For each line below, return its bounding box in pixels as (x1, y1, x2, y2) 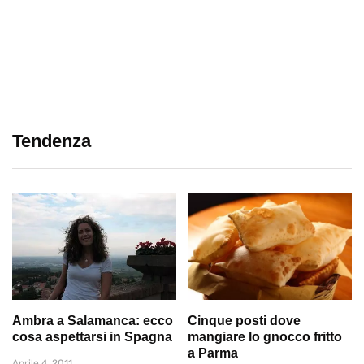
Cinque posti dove (188, 313, 301, 327)
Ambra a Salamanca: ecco (12, 313, 173, 327)
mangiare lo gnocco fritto (188, 329, 342, 344)
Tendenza (12, 131, 91, 152)
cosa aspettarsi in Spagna (12, 329, 172, 344)
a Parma (188, 345, 238, 360)
